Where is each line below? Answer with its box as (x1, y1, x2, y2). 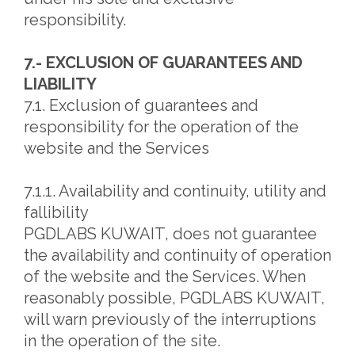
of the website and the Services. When (24, 267, 306, 286)
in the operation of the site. (24, 331, 220, 350)
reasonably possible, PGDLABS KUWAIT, (24, 288, 325, 307)
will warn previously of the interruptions (24, 310, 316, 329)
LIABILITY (24, 74, 97, 94)
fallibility (24, 203, 89, 222)
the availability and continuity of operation (24, 246, 331, 265)
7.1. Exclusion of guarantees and (24, 96, 258, 115)
